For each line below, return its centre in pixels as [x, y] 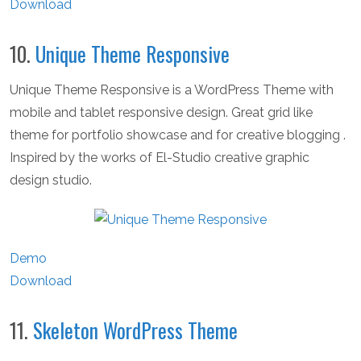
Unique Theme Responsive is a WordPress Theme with [172, 89]
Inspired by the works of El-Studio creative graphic [160, 157]
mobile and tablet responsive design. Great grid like [161, 112]
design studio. [51, 180]
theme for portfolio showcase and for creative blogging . [178, 135]
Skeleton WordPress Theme [135, 330]
